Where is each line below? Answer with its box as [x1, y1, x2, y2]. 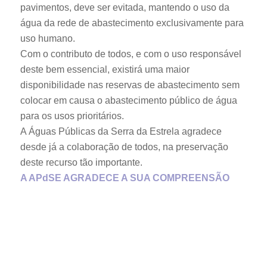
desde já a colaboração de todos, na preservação [20, 142, 228, 153]
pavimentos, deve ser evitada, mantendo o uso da [20, 2, 229, 13]
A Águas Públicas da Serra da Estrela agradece [20, 126, 222, 137]
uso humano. [20, 33, 75, 44]
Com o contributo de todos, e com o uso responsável [20, 49, 241, 60]
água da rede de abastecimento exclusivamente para [20, 18, 244, 29]
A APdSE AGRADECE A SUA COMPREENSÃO [20, 173, 229, 184]
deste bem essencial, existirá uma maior [20, 64, 190, 75]
